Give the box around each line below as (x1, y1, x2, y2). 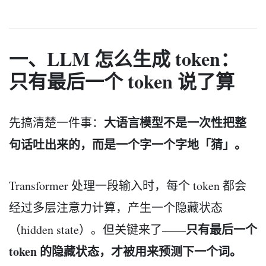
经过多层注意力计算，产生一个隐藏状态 (9, 199, 223, 216)
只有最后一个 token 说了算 (9, 66, 235, 95)
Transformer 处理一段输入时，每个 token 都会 (9, 177, 246, 194)
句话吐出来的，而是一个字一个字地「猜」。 (9, 135, 246, 153)
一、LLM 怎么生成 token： (9, 44, 239, 72)
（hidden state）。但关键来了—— (9, 221, 186, 237)
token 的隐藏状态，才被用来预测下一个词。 (9, 242, 242, 260)
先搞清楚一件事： (9, 114, 104, 131)
